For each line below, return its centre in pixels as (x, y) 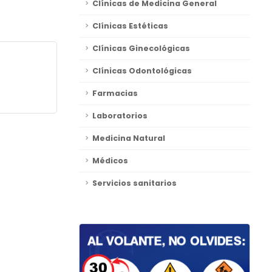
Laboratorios (120, 116)
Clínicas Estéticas (130, 26)
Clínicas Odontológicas (142, 71)
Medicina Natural (129, 138)
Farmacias (115, 93)
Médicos (110, 161)
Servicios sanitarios (134, 183)
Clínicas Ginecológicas (141, 48)
